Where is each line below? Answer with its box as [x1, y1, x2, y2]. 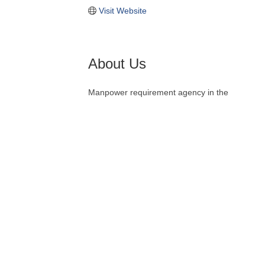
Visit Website [98, 5, 147, 15]
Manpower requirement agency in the [88, 87, 229, 97]
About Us [88, 55, 147, 72]
